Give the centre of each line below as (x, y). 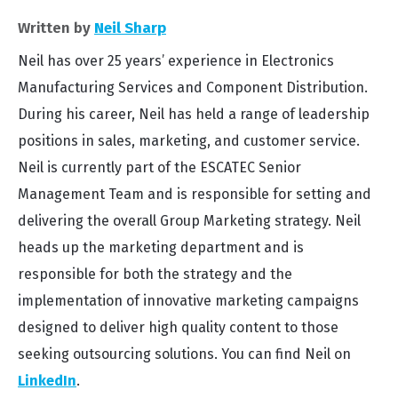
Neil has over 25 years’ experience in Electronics (176, 60)
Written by (56, 28)
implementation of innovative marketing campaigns (188, 300)
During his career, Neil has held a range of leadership (194, 114)
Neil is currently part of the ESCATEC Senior (159, 167)
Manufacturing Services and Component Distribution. (193, 87)
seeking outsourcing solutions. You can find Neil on (184, 354)
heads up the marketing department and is (161, 247)
